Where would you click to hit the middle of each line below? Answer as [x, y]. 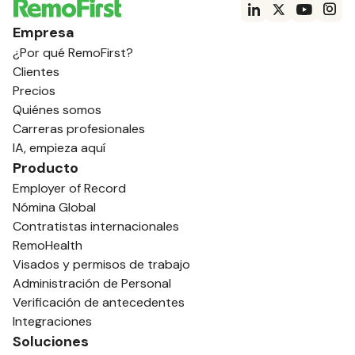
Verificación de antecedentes [99, 302]
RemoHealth [48, 245]
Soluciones [51, 341]
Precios [34, 90]
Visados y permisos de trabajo [101, 264]
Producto [46, 168]
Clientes [36, 71]
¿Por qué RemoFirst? [73, 52]
